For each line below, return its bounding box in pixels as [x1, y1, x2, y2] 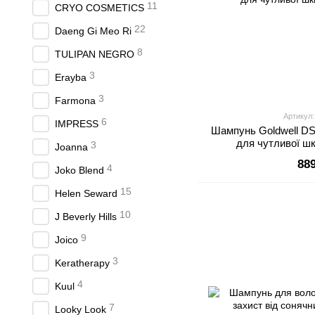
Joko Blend [55, 165, 104, 176]
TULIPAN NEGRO [55, 49, 134, 60]
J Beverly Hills [55, 211, 117, 222]
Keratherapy [55, 257, 110, 269]
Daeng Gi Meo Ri [55, 25, 131, 37]
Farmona [55, 95, 96, 106]
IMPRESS [55, 118, 98, 129]
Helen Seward [55, 188, 117, 199]
